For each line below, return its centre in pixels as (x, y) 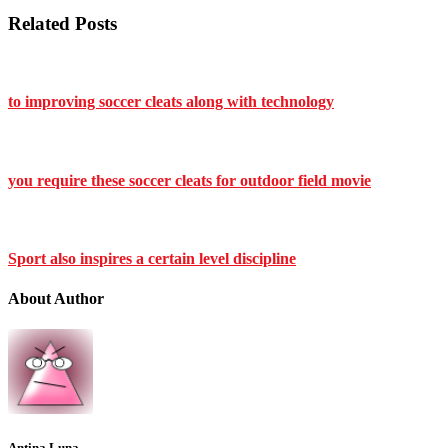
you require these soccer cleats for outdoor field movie (189, 180)
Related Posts (62, 24)
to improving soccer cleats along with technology (171, 102)
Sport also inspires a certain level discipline (152, 259)
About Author (56, 298)
